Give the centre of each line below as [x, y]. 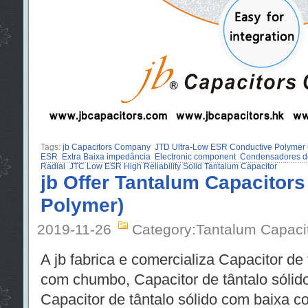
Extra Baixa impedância [106, 157]
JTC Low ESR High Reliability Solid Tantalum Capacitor [173, 166]
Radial [53, 166]
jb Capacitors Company [106, 147]
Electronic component [195, 157]
